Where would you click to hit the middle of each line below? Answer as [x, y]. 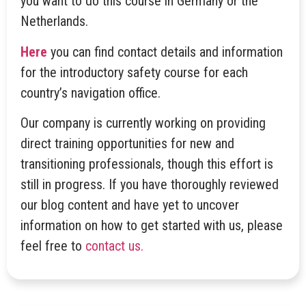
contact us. [114, 246]
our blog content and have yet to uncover [130, 205]
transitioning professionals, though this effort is [147, 164]
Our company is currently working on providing [143, 123]
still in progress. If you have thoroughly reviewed [150, 185]
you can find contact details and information [165, 52]
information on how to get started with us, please [152, 226]
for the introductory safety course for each [134, 72]
